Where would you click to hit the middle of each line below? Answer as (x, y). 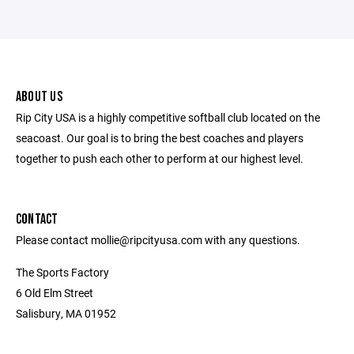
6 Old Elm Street (55, 293)
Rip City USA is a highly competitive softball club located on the (168, 117)
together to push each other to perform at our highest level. (160, 158)
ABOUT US (39, 97)
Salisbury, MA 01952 (66, 313)
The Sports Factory (62, 272)
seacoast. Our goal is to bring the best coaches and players (160, 138)
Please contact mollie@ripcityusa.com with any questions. (158, 240)
